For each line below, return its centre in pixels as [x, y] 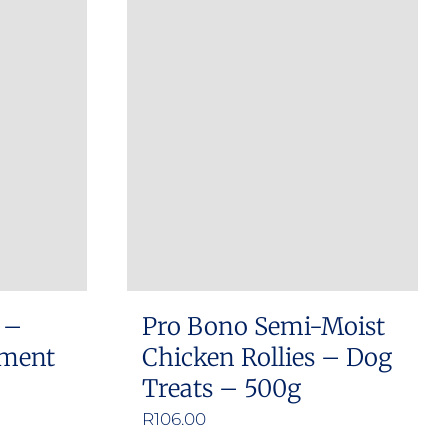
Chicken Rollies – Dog [267, 357]
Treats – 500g [221, 388]
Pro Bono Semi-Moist [263, 326]
